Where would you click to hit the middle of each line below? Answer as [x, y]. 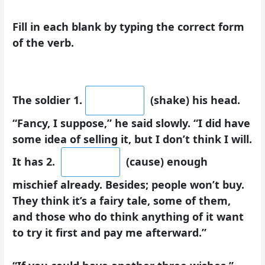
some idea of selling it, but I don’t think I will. [132, 139]
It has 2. [35, 161]
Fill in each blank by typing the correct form [129, 27]
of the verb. [43, 43]
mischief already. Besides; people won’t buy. [129, 184]
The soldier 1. [48, 100]
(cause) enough [166, 161]
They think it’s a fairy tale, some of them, [122, 200]
